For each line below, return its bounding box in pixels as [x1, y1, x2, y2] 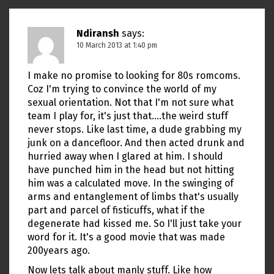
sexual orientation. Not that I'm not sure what [28, 97, 234, 109]
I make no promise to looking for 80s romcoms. [28, 70, 240, 82]
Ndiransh [76, 28, 119, 40]
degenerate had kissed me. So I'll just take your [28, 218, 242, 230]
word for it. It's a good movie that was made [28, 231, 225, 243]
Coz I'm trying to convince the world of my [28, 83, 217, 95]
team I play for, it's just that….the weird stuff [28, 110, 228, 122]
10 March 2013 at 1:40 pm [76, 41, 157, 50]
